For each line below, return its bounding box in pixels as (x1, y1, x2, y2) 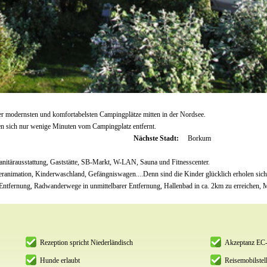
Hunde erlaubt (39, 256, 80, 265)
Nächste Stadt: (133, 133, 181, 142)
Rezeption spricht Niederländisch (39, 238, 133, 247)
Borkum (188, 133, 212, 142)
